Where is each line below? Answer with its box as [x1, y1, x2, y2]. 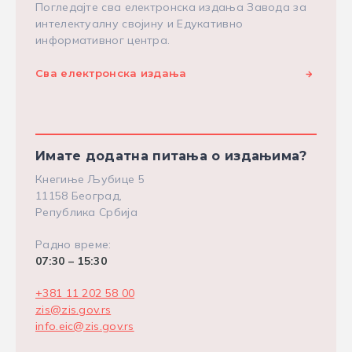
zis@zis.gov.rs [35, 302, 112, 317]
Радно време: [35, 237, 112, 251]
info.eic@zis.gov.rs [35, 319, 134, 333]
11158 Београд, [35, 189, 123, 203]
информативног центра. [35, 33, 170, 47]
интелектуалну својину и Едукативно [35, 16, 244, 31]
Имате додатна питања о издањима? [35, 148, 307, 163]
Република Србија [35, 205, 137, 219]
